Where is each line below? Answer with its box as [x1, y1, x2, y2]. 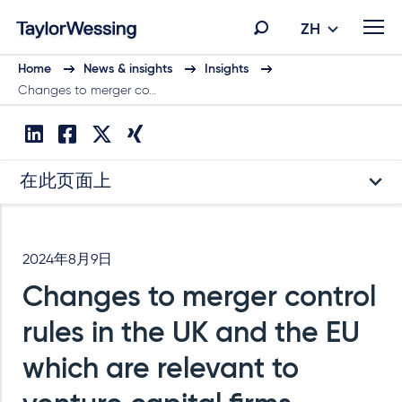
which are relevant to [22, 355, 299, 384]
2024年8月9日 [22, 253, 112, 267]
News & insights [83, 63, 172, 75]
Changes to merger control [22, 284, 376, 312]
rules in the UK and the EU [22, 319, 360, 348]
